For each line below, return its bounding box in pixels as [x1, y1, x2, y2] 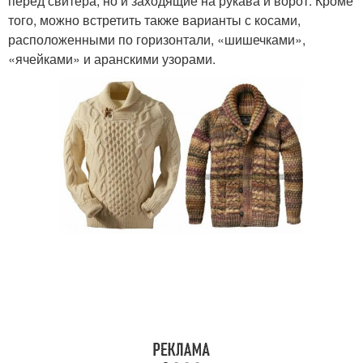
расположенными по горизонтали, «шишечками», [8, 30, 305, 49]
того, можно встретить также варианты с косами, [8, 11, 301, 30]
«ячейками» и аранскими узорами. [8, 49, 216, 69]
